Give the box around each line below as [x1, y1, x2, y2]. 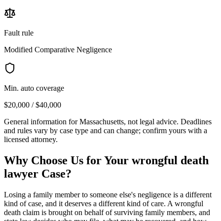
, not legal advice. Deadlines [124, 117, 212, 126]
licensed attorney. [4, 135, 58, 144]
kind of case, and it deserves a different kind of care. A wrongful [4, 199, 203, 208]
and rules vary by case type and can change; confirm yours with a [4, 126, 207, 135]
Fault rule [4, 28, 34, 37]
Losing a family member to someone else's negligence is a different [4, 190, 212, 199]
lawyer [4, 167, 38, 180]
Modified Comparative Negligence [4, 45, 112, 54]
